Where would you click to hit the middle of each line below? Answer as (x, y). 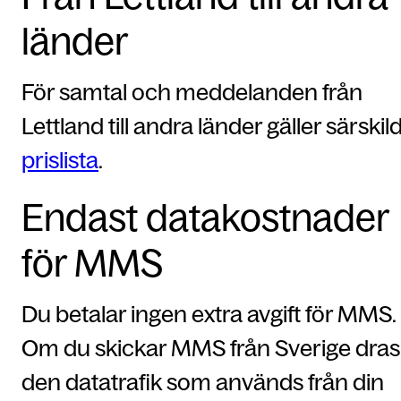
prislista (60, 160)
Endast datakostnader (205, 218)
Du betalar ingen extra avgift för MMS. (209, 314)
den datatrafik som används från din (203, 382)
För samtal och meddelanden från (192, 92)
